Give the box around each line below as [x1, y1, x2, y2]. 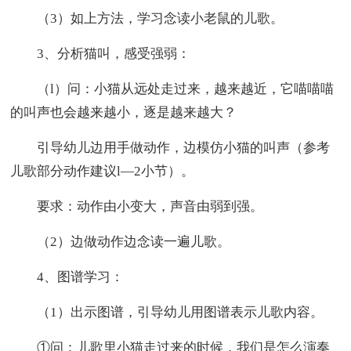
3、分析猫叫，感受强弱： [10, 45, 191, 61]
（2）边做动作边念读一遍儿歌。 [10, 233, 231, 249]
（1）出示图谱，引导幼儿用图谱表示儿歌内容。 [10, 304, 324, 320]
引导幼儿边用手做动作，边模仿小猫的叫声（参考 [10, 139, 331, 155]
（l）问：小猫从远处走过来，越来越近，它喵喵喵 [10, 81, 335, 96]
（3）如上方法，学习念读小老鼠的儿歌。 [10, 10, 284, 26]
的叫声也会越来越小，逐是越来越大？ [10, 104, 237, 120]
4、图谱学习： [10, 269, 125, 284]
